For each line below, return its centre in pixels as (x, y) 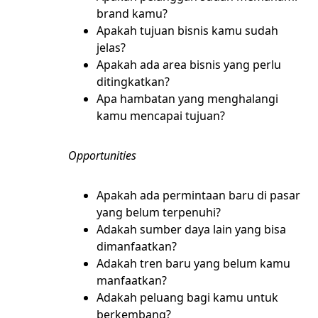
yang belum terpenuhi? (159, 212)
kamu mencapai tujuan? (162, 116)
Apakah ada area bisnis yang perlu (189, 65)
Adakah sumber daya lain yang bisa (191, 229)
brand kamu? (132, 13)
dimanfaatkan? (137, 246)
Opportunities (104, 155)
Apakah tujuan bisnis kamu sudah (187, 31)
